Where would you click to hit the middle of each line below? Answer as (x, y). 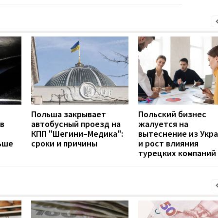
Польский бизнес (172, 114)
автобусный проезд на (76, 124)
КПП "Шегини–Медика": (77, 133)
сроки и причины (64, 143)
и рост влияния (168, 143)
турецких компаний (177, 153)
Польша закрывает (69, 114)
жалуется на (163, 124)
